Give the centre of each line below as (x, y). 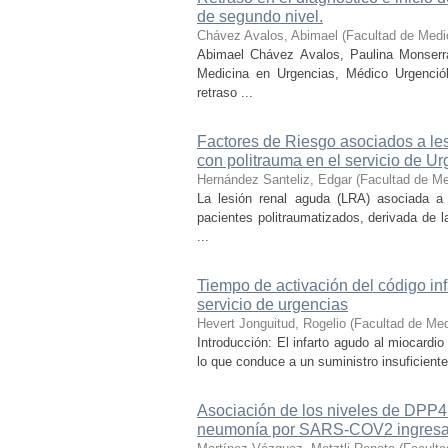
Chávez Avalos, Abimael (267, 35)
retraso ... (225, 92)
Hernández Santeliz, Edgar (274, 179)
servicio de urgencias (272, 304)
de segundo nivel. (260, 16)
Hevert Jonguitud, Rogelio (271, 323)
